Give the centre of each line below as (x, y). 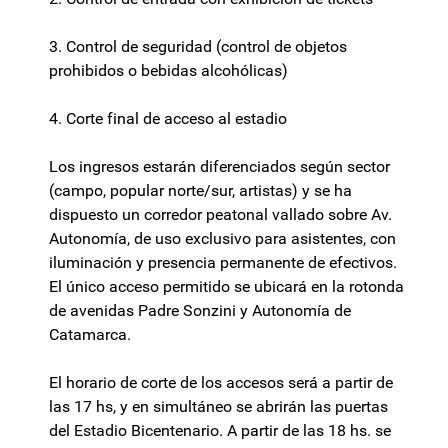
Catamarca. (90, 335)
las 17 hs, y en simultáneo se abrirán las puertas (218, 407)
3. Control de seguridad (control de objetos (198, 47)
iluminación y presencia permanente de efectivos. (223, 263)
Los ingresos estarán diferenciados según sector (219, 167)
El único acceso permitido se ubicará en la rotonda (226, 287)
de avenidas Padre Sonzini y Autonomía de (200, 311)
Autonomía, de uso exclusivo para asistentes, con (222, 239)
